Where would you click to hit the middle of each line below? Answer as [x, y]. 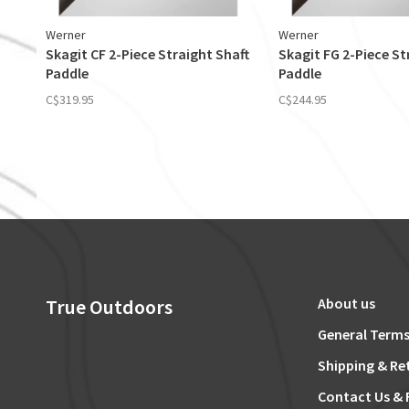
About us [346, 304]
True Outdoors [109, 307]
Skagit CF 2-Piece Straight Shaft [147, 54]
